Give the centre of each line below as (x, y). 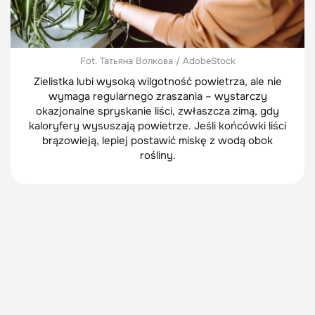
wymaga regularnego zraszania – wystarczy (157, 97)
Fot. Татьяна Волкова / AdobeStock (157, 61)
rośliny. (157, 156)
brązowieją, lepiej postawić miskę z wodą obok (157, 141)
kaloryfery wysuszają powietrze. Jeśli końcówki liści (157, 126)
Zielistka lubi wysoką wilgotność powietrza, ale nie (157, 82)
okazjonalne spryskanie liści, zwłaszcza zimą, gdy (157, 111)
